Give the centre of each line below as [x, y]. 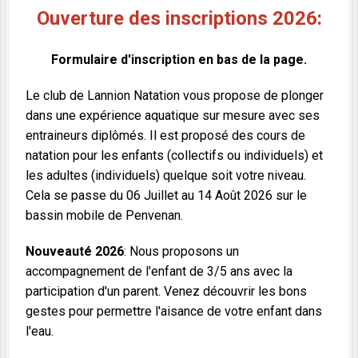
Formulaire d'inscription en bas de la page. [179, 60]
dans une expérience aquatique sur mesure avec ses [173, 116]
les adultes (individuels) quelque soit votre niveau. [166, 176]
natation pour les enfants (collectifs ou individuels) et [174, 156]
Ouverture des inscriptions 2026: [179, 19]
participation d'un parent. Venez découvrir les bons [166, 292]
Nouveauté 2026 [75, 252]
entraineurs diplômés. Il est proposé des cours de [165, 136]
